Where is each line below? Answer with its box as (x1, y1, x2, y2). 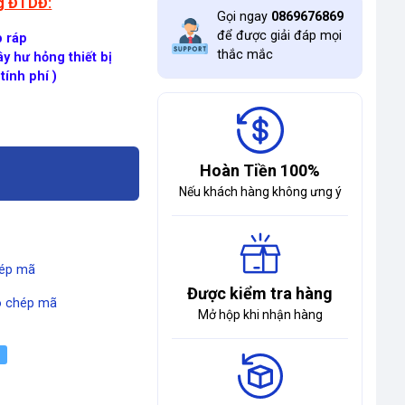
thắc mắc (217, 47, 274, 62)
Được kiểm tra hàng (187, 284, 333, 303)
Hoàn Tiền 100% (200, 161, 320, 180)
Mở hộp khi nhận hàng (197, 307, 323, 322)
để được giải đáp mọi (217, 28, 343, 43)
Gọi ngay (217, 9, 272, 24)
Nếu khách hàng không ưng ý (178, 184, 342, 199)
